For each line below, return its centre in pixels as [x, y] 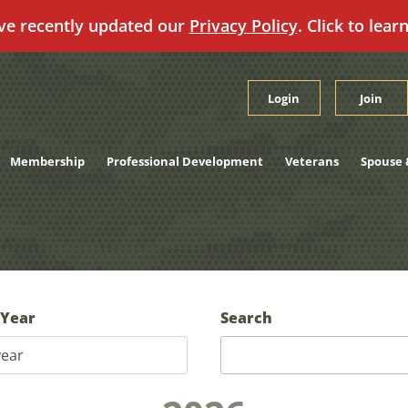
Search [246, 318]
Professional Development [184, 161]
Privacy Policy [243, 25]
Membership [47, 161]
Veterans [311, 161]
